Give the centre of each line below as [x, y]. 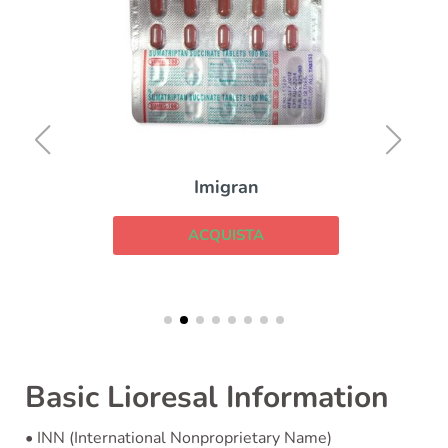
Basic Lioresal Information [207, 397]
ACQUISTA [224, 235]
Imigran [224, 187]
